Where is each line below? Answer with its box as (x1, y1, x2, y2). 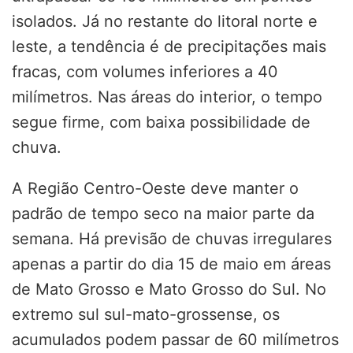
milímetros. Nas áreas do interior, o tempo (12, 87, 322, 106)
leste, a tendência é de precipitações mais (12, 36, 326, 56)
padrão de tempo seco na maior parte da (12, 203, 314, 223)
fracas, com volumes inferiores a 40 (12, 61, 278, 81)
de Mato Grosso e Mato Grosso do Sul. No (12, 279, 326, 299)
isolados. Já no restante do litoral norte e (12, 11, 318, 31)
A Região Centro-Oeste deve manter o (12, 178, 299, 198)
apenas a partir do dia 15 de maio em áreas (12, 254, 331, 273)
